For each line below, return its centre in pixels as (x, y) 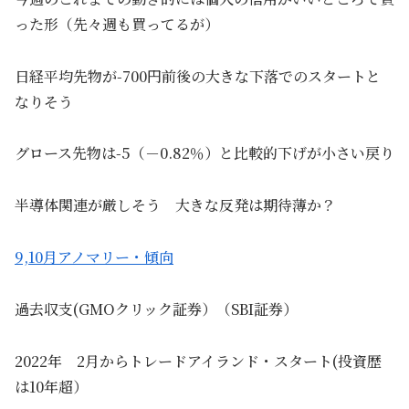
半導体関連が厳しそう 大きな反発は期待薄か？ (175, 205)
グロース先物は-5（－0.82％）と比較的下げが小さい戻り (204, 153)
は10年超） (51, 386)
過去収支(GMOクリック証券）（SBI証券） (156, 309)
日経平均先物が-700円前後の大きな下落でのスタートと (198, 76)
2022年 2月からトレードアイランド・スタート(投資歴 (198, 361)
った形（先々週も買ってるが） (117, 24)
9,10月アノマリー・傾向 (94, 257)
